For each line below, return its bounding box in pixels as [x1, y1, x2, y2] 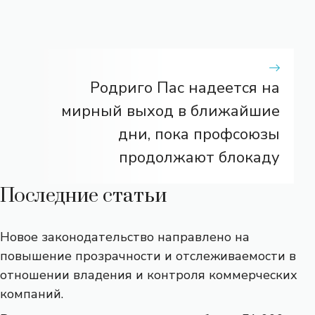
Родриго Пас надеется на [90, 77, 280, 98]
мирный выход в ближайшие [61, 100, 280, 122]
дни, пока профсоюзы [118, 123, 280, 145]
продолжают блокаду [119, 146, 280, 168]
